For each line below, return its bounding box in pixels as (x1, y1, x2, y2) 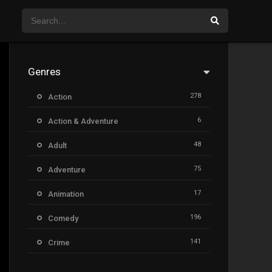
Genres (28, 66, 61, 78)
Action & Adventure (48, 117, 118, 126)
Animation (48, 189, 84, 199)
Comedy (48, 214, 78, 223)
